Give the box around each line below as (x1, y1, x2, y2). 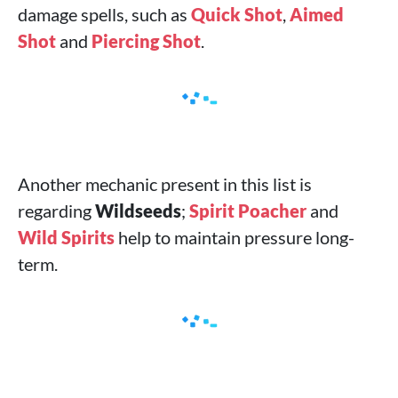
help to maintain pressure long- (115, 227, 354, 248)
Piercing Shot (92, 30, 201, 52)
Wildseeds (95, 200, 181, 221)
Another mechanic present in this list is (18, 173, 312, 195)
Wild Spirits (18, 227, 115, 248)
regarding (18, 200, 95, 221)
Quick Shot (191, 4, 283, 25)
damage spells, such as (18, 4, 191, 25)
